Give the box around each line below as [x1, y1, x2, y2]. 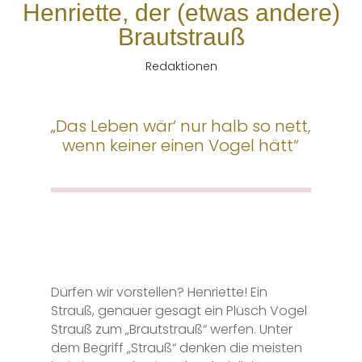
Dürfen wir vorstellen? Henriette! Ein [50, 282, 267, 301]
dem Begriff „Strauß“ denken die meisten [50, 338, 302, 357]
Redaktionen [145, 57, 217, 74]
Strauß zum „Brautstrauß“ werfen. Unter [50, 319, 293, 339]
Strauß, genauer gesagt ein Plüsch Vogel [50, 301, 307, 320]
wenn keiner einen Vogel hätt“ [62, 133, 300, 157]
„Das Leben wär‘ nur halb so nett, [51, 114, 311, 137]
